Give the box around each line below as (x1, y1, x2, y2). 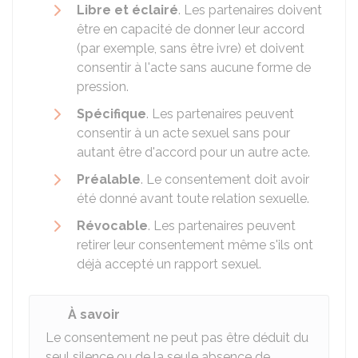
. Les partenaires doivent (178, 2, 322, 18)
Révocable (77, 218, 148, 233)
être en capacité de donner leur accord (77, 22, 304, 37)
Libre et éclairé (77, 2, 178, 18)
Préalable (77, 172, 141, 187)
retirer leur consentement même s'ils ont (77, 237, 313, 253)
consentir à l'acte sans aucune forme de (77, 60, 311, 75)
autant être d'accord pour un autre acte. (77, 145, 310, 160)
